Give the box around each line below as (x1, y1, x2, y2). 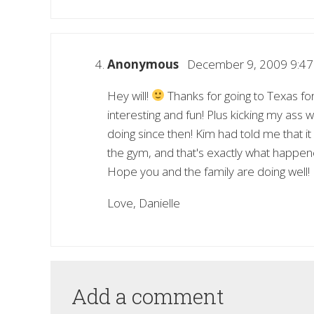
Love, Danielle (107, 194, 180, 211)
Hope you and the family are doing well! (107, 163, 310, 179)
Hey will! (107, 87, 151, 104)
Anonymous (107, 55, 179, 72)
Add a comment (71, 282, 224, 310)
